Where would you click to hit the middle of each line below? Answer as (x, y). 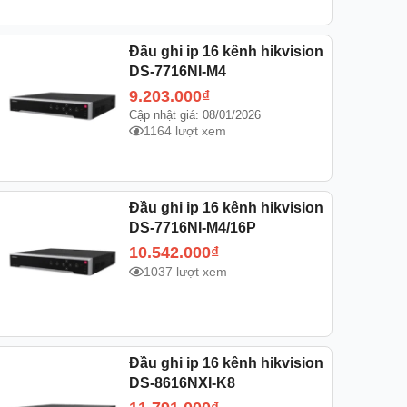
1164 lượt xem (184, 130)
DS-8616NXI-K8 (182, 383)
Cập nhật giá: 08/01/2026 (194, 114)
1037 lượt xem (185, 271)
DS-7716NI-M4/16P (192, 227)
